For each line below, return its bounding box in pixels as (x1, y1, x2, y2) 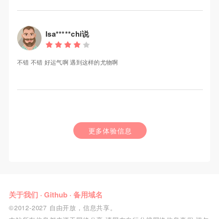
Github (44, 189, 67, 200)
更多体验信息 (88, 126, 132, 136)
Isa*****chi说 (45, 28, 89, 40)
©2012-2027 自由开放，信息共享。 (8, 203, 117, 213)
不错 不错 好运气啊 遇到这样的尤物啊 (17, 58, 118, 66)
